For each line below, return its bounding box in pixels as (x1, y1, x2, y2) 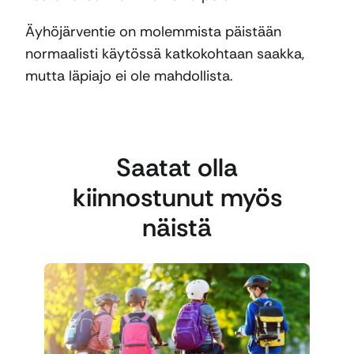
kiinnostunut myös (72, 180, 282, 214)
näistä (142, 210, 212, 244)
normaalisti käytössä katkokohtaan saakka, (25, 44, 304, 64)
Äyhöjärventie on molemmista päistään (25, 22, 281, 42)
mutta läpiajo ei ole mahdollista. (25, 66, 233, 86)
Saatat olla (116, 150, 238, 184)
